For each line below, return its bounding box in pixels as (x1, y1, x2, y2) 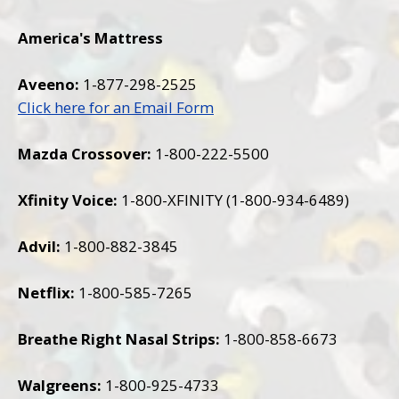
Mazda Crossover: (18, 142, 155, 164)
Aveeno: (18, 73, 83, 94)
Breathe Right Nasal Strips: (18, 328, 220, 349)
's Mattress (79, 27, 163, 48)
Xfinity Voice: (18, 189, 118, 210)
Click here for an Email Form (18, 96, 214, 118)
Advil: (18, 235, 61, 256)
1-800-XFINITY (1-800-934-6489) (118, 189, 349, 210)
